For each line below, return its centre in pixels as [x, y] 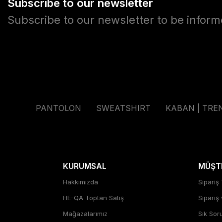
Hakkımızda [80, 182]
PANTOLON [58, 108]
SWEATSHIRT [123, 108]
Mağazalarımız [85, 213]
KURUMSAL [84, 166]
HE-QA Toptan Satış [93, 197]
